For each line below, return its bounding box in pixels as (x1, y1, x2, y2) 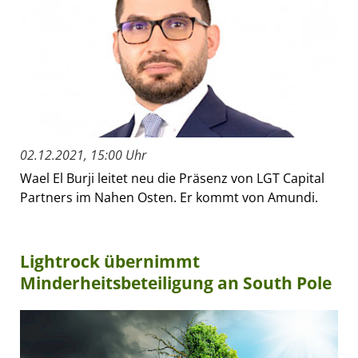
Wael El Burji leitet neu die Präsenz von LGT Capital (20, 169, 324, 187)
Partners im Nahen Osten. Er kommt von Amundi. (20, 188, 318, 206)
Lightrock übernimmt (20, 249, 200, 272)
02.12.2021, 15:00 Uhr (20, 145, 146, 164)
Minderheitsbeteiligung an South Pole (20, 271, 332, 294)
